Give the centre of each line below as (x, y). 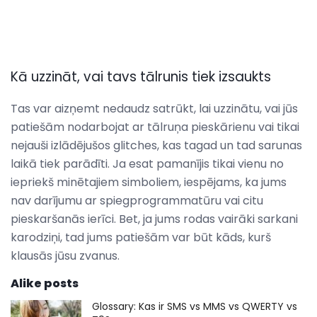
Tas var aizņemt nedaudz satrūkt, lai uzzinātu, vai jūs (154, 108)
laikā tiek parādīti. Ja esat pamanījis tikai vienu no (147, 163)
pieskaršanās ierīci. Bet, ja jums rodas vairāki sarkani (154, 219)
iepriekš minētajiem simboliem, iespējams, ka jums (149, 182)
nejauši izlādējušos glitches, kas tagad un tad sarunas (156, 145)
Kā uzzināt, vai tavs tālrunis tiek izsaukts (141, 76)
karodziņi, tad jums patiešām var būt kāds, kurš (141, 237)
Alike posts (45, 283)
